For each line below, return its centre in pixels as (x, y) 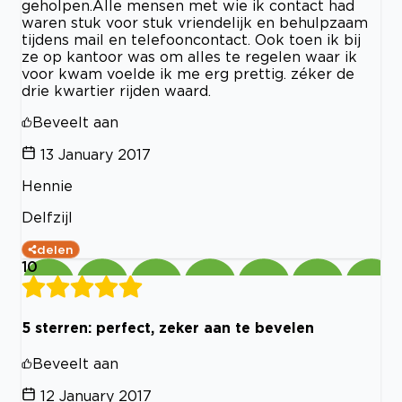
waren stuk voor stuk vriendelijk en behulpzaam (195, 23)
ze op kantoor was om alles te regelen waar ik (189, 57)
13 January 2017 (96, 155)
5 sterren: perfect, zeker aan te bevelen (168, 327)
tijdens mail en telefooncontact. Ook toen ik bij (191, 40)
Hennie (47, 186)
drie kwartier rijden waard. (116, 91)
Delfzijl (47, 218)
